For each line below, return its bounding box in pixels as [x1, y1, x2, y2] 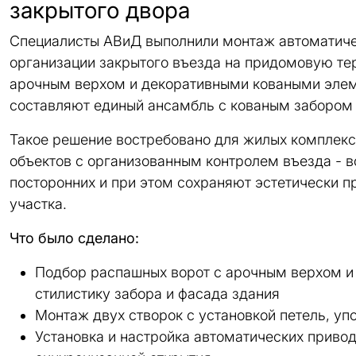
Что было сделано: [10, 230, 139, 246]
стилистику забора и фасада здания [35, 285, 280, 302]
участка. [10, 195, 67, 212]
